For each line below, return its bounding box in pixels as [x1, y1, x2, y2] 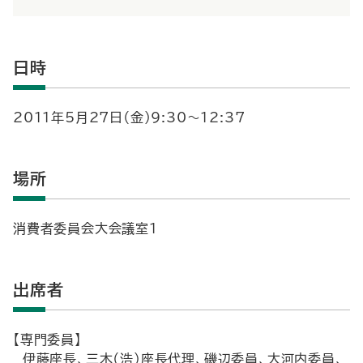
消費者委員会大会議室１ [13, 222, 158, 235]
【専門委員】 [13, 333, 82, 346]
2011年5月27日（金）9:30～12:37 [13, 111, 246, 124]
